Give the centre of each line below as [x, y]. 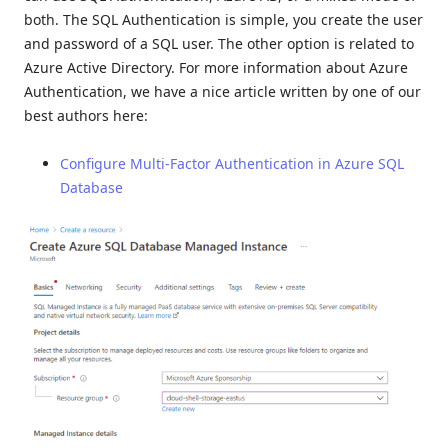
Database [91, 187]
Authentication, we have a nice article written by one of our [222, 91]
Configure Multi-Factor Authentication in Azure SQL [232, 163]
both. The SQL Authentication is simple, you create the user [223, 19]
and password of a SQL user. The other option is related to [219, 43]
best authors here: [86, 115]
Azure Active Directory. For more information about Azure [216, 67]
